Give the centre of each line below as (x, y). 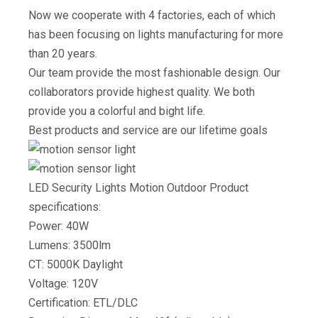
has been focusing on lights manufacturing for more (156, 34)
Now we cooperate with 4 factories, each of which (152, 15)
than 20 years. (63, 54)
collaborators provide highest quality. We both (142, 92)
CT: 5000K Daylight (76, 264)
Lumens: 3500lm (70, 245)
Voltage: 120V (63, 284)
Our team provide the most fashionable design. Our (154, 73)
